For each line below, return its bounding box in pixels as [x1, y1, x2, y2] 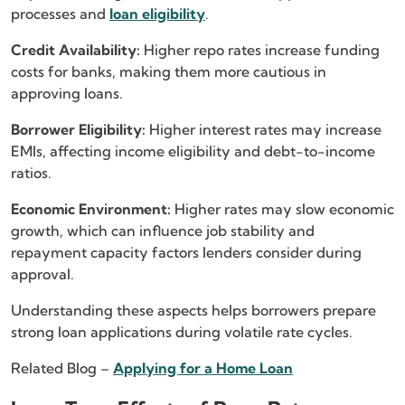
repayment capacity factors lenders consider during [11, 242, 362, 261]
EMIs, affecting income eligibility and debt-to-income [11, 141, 375, 160]
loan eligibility [109, 4, 205, 23]
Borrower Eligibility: [11, 119, 146, 138]
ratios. [11, 163, 52, 182]
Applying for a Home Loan [113, 358, 293, 377]
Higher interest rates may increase [146, 119, 381, 138]
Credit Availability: [11, 40, 144, 59]
